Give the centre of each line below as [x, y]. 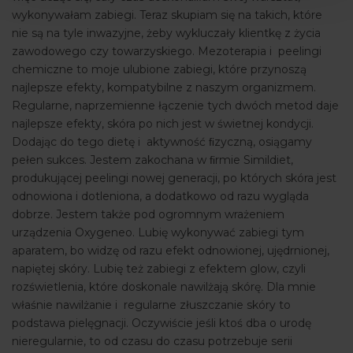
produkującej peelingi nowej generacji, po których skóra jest [174, 178]
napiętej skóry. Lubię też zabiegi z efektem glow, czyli [159, 269]
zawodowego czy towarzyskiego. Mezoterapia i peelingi [167, 52]
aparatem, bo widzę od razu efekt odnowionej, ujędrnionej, [171, 251]
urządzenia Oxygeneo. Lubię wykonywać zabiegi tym [158, 233]
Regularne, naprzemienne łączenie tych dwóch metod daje [175, 106]
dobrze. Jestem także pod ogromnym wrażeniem [148, 215]
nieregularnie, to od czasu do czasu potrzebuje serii [152, 342]
